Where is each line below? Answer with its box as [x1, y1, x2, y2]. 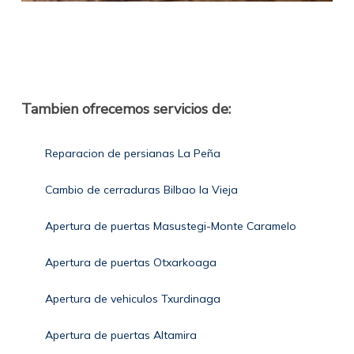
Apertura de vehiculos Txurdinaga [44, 292, 220, 307]
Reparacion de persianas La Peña [44, 146, 220, 161]
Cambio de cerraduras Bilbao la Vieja [44, 183, 238, 198]
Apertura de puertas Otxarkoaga [44, 255, 217, 270]
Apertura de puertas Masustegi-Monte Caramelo [44, 219, 296, 234]
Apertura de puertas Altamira [44, 328, 197, 343]
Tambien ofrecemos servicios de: [21, 100, 231, 119]
